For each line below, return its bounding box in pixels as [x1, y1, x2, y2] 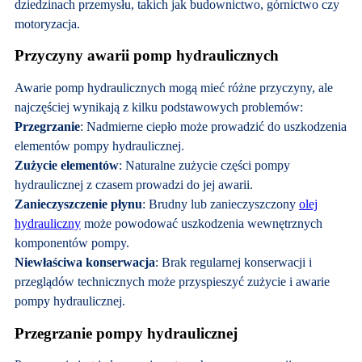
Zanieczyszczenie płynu [14, 197, 142, 211]
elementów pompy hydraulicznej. [14, 139, 184, 153]
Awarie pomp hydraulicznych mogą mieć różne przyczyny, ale [14, 81, 333, 95]
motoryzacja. [14, 16, 80, 31]
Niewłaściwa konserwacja [14, 255, 155, 269]
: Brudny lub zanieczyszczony [141, 197, 299, 211]
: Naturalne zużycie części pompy [118, 158, 290, 172]
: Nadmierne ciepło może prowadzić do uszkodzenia [79, 120, 347, 133]
